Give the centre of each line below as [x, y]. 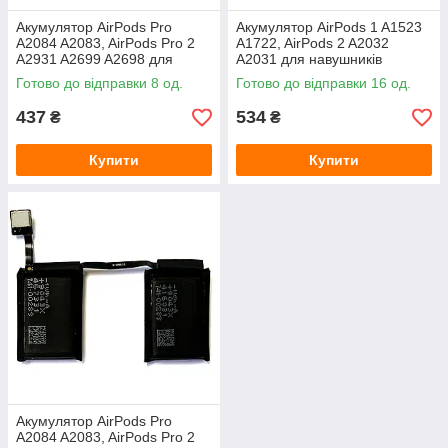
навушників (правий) [83, 75]
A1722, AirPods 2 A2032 [312, 43]
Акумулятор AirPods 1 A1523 [329, 27]
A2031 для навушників [309, 59]
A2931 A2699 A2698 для [94, 59]
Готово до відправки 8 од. [99, 83]
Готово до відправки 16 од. [323, 83]
